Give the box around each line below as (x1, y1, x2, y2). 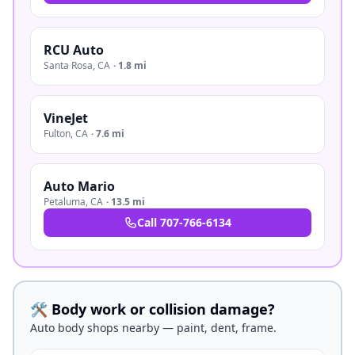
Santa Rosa (44, 59, 93, 72)
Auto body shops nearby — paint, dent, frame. (30, 320, 277, 335)
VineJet (44, 109, 88, 127)
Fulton (44, 127, 71, 140)
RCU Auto (44, 41, 104, 59)
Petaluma (44, 195, 86, 208)
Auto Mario (44, 177, 115, 195)
